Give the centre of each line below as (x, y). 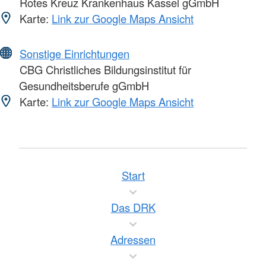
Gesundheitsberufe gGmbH (84, 86)
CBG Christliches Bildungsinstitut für (104, 70)
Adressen (133, 240)
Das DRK (133, 208)
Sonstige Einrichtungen (75, 54)
